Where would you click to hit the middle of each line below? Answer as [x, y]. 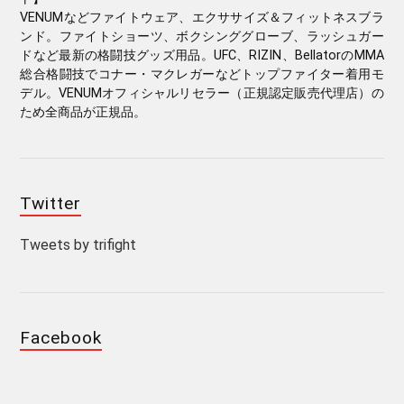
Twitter [51, 203]
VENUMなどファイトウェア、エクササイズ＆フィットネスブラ [202, 17]
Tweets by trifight [78, 244]
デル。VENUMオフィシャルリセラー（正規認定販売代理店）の [202, 93]
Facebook [61, 337]
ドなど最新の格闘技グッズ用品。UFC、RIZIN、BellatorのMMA [202, 55]
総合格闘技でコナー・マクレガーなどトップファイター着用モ [202, 74]
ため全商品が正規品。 [83, 112]
